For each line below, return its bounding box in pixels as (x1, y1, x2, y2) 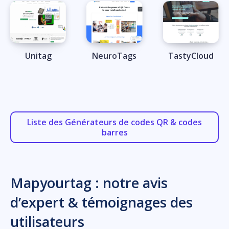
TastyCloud (168, 50, 214, 61)
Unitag (25, 50, 52, 61)
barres (101, 126, 128, 138)
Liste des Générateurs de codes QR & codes (27, 116, 202, 128)
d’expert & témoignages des (10, 192, 193, 212)
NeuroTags (92, 50, 137, 61)
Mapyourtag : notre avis (10, 173, 168, 192)
